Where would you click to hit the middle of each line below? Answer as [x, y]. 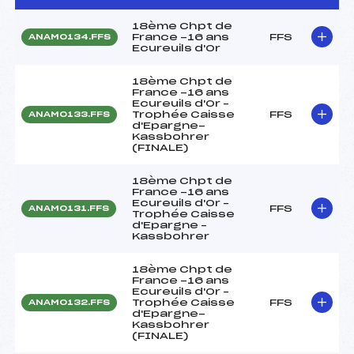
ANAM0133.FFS [69, 114]
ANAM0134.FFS [70, 37]
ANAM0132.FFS [69, 302]
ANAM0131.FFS [69, 208]
